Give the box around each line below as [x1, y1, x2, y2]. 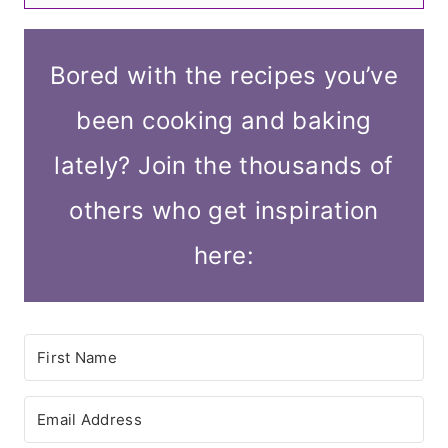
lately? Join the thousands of [54, 151, 394, 181]
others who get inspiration [69, 196, 379, 226]
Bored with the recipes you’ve [49, 61, 399, 91]
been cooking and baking [76, 106, 372, 136]
